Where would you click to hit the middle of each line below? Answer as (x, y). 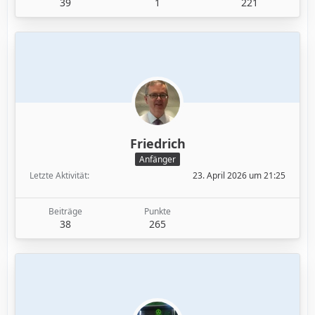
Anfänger (157, 160)
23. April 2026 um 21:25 (239, 176)
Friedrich (157, 143)
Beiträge (65, 212)
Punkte (157, 212)
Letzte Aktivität (58, 176)
